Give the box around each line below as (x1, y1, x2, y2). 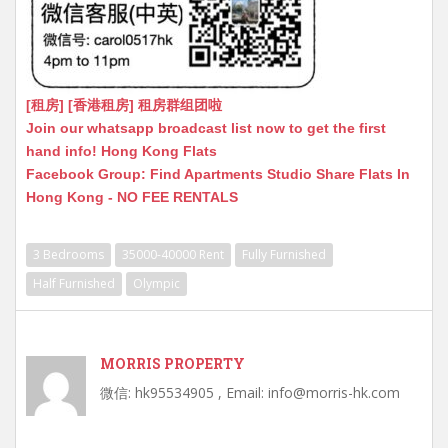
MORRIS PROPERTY (100, 354, 245, 373)
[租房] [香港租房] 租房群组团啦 (26, 97, 222, 113)
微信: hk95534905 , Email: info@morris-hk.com (100, 383, 400, 402)
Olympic (133, 275, 180, 292)
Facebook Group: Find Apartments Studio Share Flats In (26, 166, 410, 182)
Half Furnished (33, 275, 115, 292)
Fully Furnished (242, 246, 326, 263)
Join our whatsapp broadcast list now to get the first (26, 120, 386, 136)
